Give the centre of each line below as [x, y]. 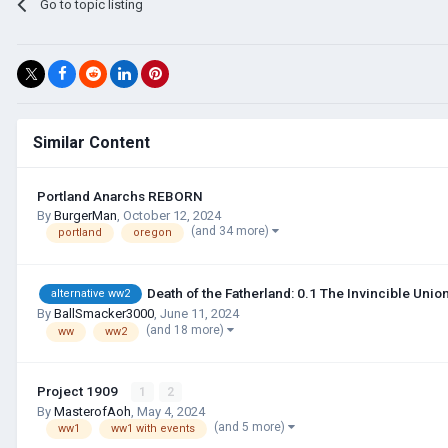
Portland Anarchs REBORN [120, 195]
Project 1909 [79, 390]
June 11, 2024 [199, 314]
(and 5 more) [251, 427]
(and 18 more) [186, 329]
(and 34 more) [231, 231]
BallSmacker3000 [104, 314]
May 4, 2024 [171, 411]
